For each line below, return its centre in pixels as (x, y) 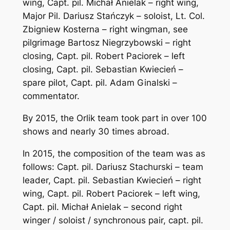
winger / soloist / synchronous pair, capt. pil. (113, 220)
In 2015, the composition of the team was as (114, 153)
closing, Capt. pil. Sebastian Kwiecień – (103, 69)
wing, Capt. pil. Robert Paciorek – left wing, (111, 193)
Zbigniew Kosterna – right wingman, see (105, 29)
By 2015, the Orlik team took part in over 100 (114, 118)
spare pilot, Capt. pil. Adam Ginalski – (100, 82)
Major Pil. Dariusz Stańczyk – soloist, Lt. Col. (113, 16)
